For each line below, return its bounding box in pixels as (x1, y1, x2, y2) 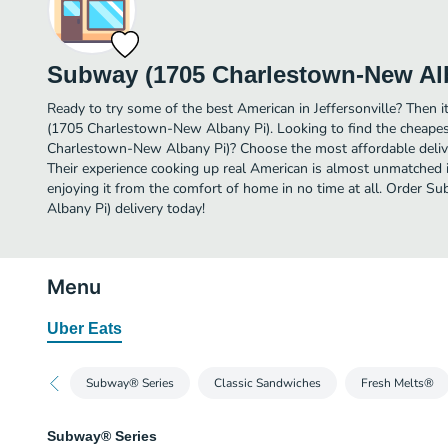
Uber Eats (47, 320, 122, 337)
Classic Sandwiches (214, 375, 321, 391)
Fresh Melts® (361, 375, 434, 391)
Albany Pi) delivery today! (47, 199, 205, 218)
